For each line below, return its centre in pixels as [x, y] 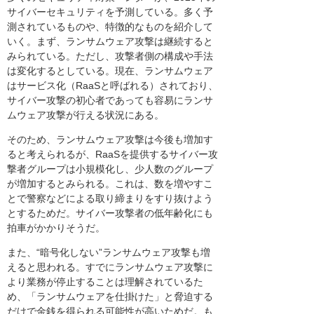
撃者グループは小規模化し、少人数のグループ [110, 169]
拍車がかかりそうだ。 [56, 228]
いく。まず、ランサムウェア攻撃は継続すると [110, 42]
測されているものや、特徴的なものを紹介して [110, 27]
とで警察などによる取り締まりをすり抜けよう [110, 199]
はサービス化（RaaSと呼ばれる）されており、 [112, 86]
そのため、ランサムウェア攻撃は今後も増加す [110, 140]
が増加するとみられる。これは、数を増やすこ [110, 184]
